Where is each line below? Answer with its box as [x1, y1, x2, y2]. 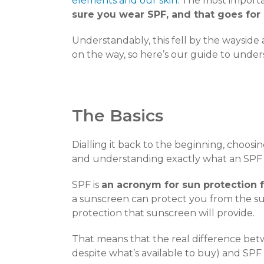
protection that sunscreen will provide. [72, 207, 255, 219]
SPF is [72, 179, 101, 191]
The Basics [72, 105, 163, 126]
